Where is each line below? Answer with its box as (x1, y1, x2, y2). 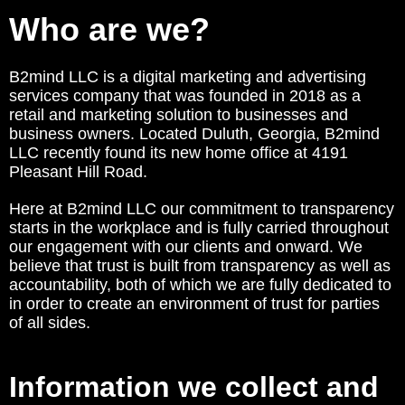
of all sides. (9, 314, 95, 332)
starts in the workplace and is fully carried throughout (9, 219, 389, 237)
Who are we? (9, 11, 210, 48)
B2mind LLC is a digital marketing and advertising (9, 68, 366, 86)
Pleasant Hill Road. (9, 163, 152, 181)
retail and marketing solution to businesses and (9, 106, 348, 124)
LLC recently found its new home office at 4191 (9, 144, 348, 162)
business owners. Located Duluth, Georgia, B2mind (9, 125, 380, 143)
